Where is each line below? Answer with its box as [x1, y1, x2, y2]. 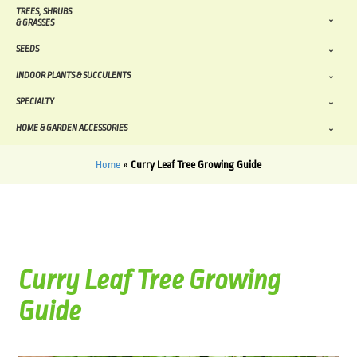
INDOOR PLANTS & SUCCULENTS [16, 70, 131, 81]
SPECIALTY [16, 96, 54, 108]
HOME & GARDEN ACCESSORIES [16, 123, 127, 134]
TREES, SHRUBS [16, 6, 72, 18]
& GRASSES [16, 18, 54, 29]
